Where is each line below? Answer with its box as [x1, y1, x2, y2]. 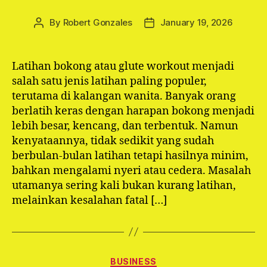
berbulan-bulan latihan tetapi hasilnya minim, [12, 148, 249, 163]
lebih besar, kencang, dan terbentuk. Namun [12, 119, 238, 133]
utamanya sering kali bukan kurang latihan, [12, 178, 236, 193]
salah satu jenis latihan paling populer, [12, 74, 207, 88]
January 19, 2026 [160, 16, 233, 28]
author [38, 30, 66, 42]
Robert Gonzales [63, 16, 132, 28]
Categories [133, 252, 186, 265]
